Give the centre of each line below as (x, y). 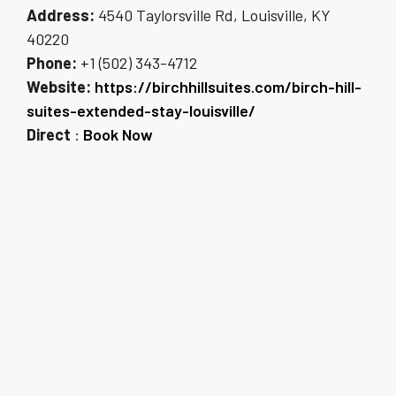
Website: (59, 87)
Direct (50, 135)
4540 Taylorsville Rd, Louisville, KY (213, 15)
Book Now (118, 135)
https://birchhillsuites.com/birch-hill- (228, 87)
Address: (61, 15)
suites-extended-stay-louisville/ (141, 111)
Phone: (52, 63)
